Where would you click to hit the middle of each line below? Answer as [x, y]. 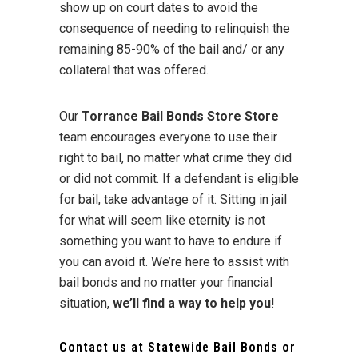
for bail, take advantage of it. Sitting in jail [173, 199]
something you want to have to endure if [171, 241]
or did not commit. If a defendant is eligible [179, 178]
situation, [86, 303]
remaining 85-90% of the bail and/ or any [172, 49]
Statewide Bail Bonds [213, 347]
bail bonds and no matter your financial [166, 282]
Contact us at [103, 347]
